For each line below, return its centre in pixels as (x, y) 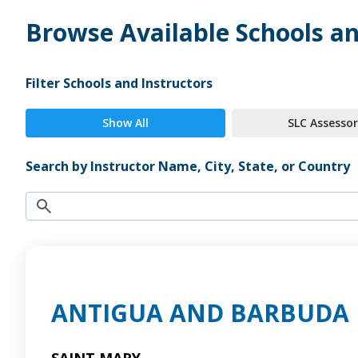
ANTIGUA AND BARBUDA (200, 313)
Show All (125, 123)
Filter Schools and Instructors (119, 84)
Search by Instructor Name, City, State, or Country (188, 167)
